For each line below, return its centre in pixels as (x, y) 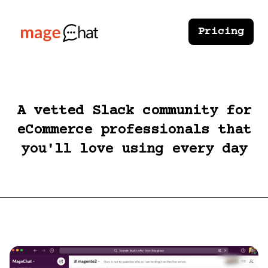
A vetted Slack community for (134, 111)
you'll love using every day (134, 150)
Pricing (221, 32)
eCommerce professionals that (134, 130)
